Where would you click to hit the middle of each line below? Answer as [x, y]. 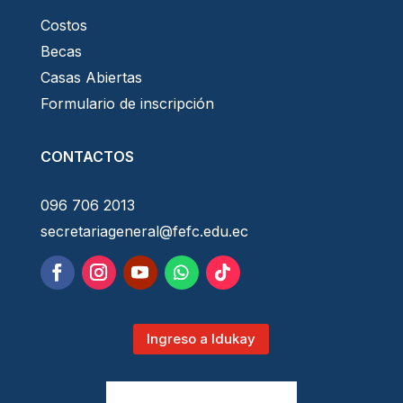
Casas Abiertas [91, 77]
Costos [63, 25]
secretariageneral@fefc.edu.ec [144, 231]
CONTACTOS [87, 156]
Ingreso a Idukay [201, 339]
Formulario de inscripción [127, 103]
